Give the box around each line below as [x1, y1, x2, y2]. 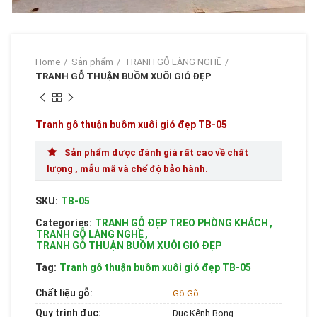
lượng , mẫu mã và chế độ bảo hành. [47, 163, 208, 174]
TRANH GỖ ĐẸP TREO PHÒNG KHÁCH [95, 217, 268, 229]
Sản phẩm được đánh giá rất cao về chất [64, 146, 248, 158]
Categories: [35, 217, 94, 229]
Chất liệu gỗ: [35, 287, 93, 299]
